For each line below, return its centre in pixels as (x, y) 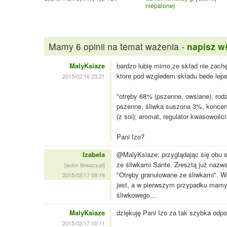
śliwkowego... (136, 195)
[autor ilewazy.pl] (85, 165)
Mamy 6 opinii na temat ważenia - (118, 46)
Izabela (94, 155)
